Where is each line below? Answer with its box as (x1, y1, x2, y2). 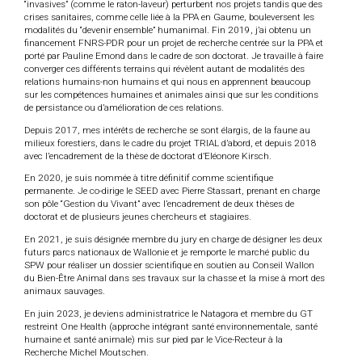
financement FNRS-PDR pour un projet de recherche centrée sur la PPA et (24, 36, 323, 48)
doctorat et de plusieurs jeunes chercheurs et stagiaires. (24, 211, 251, 223)
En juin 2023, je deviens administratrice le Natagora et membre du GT (24, 307, 313, 319)
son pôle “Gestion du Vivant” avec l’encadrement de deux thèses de (24, 198, 294, 210)
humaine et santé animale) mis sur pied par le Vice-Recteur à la (24, 333, 283, 345)
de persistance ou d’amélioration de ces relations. (24, 101, 224, 113)
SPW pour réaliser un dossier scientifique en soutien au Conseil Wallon (24, 259, 314, 271)
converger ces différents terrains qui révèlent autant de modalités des (24, 62, 305, 74)
